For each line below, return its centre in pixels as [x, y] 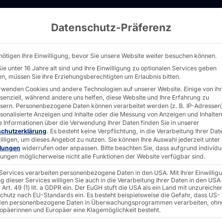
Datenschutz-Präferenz [111, 28]
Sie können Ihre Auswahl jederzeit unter [164, 139]
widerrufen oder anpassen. [60, 148]
